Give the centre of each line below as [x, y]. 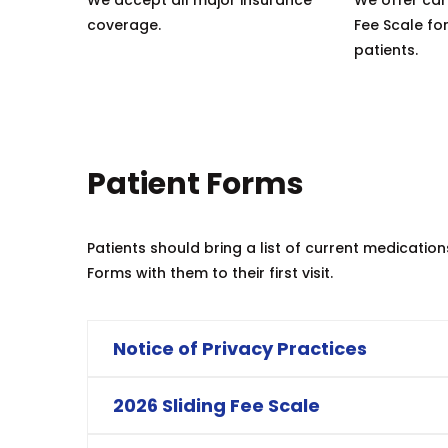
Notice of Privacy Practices [240, 348]
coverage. [124, 24]
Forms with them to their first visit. [210, 272]
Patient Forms [195, 183]
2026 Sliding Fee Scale [216, 405]
